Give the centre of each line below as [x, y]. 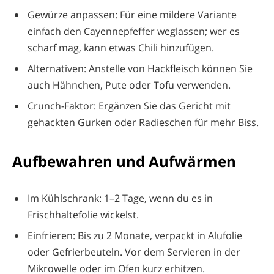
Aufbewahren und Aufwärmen [124, 161]
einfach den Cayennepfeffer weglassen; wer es [134, 31]
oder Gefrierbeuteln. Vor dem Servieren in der [134, 252]
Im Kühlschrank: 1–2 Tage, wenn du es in [120, 198]
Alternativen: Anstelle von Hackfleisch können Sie [140, 68]
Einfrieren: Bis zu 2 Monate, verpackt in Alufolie [135, 235]
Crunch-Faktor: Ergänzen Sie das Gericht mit [129, 106]
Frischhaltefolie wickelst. [83, 214]
